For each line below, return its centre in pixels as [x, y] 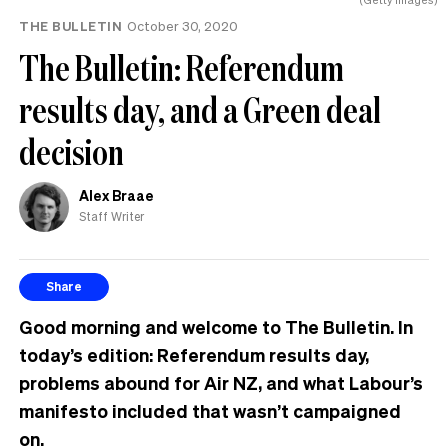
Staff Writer [111, 216]
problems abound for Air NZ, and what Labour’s [221, 382]
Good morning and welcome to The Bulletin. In [216, 326]
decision [71, 151]
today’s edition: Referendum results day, [194, 354]
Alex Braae [116, 194]
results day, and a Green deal [200, 109]
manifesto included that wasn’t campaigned [210, 410]
